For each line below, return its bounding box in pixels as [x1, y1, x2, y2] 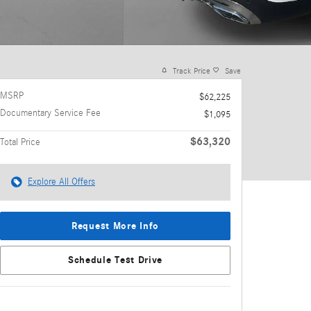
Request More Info [72, 219, 159, 232]
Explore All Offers [28, 176, 95, 187]
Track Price [173, 65, 210, 76]
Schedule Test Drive [67, 254, 163, 267]
